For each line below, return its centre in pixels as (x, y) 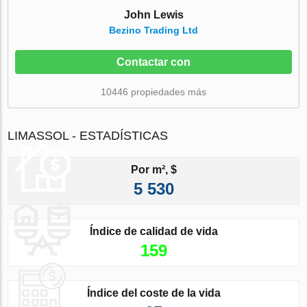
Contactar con (153, 62)
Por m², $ (153, 169)
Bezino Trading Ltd (153, 30)
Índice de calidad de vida (153, 231)
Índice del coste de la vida (153, 293)
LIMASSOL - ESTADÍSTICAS (88, 135)
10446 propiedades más (153, 91)
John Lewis (153, 14)
